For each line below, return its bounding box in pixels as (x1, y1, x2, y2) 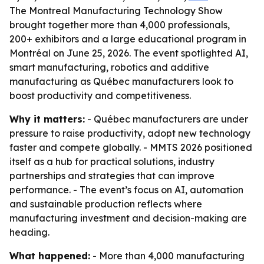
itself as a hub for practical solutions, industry (9, 156, 214, 167)
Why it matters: (9, 113, 85, 125)
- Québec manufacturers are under (85, 113, 248, 125)
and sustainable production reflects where (9, 198, 202, 210)
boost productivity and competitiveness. (9, 90, 191, 101)
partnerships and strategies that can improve (9, 170, 214, 181)
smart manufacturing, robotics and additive (9, 61, 209, 73)
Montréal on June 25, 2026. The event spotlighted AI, (9, 47, 248, 59)
